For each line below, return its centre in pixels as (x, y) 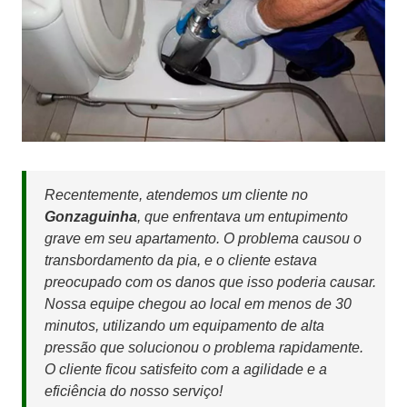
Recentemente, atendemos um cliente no (176, 195)
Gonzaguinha (91, 217)
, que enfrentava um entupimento (243, 217)
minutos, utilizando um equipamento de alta (184, 326)
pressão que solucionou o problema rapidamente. (204, 348)
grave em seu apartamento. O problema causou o (203, 239)
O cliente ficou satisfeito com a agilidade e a (186, 370)
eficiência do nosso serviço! (134, 392)
